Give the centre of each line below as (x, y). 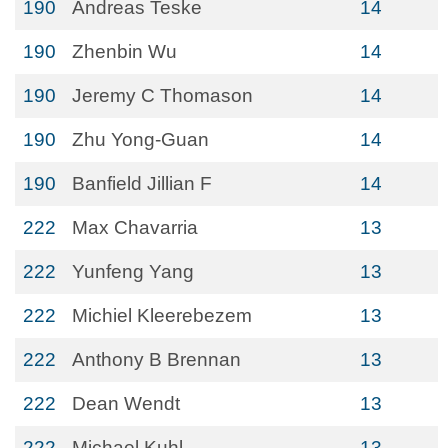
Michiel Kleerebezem (162, 315)
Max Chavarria (135, 227)
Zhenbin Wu (124, 51)
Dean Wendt (126, 403)
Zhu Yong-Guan (140, 139)
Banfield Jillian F (142, 183)
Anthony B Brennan (156, 359)
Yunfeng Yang (133, 271)
